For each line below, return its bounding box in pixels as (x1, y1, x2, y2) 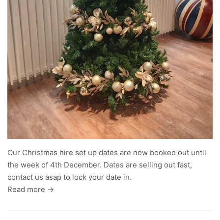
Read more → (7, 185, 54, 194)
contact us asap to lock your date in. (7, 172, 132, 182)
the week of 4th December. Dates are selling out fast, (7, 160, 192, 170)
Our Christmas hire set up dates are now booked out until (7, 148, 206, 158)
